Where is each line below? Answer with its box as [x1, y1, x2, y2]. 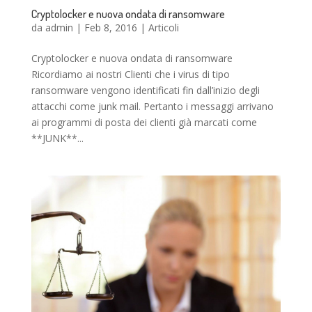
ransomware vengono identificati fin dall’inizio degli [31, 84, 260, 97]
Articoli [148, 21, 179, 34]
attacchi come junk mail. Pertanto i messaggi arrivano [31, 100, 274, 113]
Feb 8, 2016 [84, 21, 137, 34]
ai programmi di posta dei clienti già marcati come [31, 116, 257, 129]
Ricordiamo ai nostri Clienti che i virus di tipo [31, 68, 230, 81]
